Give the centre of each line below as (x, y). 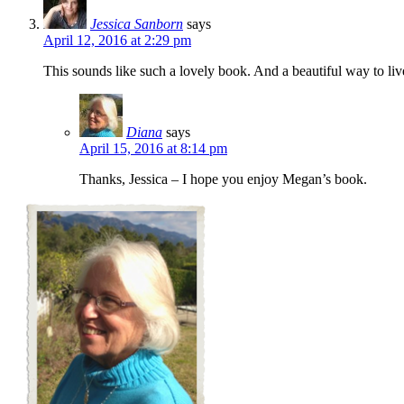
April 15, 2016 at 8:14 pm (153, 148)
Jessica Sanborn (137, 23)
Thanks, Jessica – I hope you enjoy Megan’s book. (223, 179)
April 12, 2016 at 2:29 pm (117, 40)
